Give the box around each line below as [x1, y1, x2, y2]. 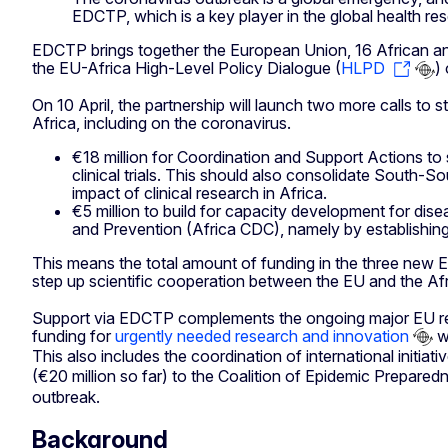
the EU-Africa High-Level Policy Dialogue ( [32, 58, 341, 79]
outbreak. [32, 386, 100, 407]
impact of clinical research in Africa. [72, 183, 327, 204]
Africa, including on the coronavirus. [32, 113, 291, 134]
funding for [32, 325, 115, 346]
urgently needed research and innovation [115, 325, 409, 346]
